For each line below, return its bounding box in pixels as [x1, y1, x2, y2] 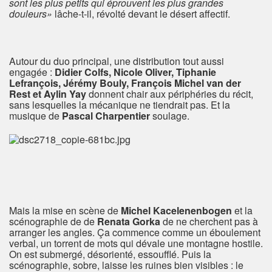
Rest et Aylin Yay [9, 86, 86, 101]
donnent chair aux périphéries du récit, [86, 86, 253, 101]
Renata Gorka [97, 214, 160, 228]
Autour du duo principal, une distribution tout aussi [9, 53, 224, 68]
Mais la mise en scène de [9, 203, 121, 217]
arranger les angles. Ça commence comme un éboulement [9, 225, 260, 239]
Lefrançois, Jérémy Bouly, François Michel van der [9, 75, 241, 90]
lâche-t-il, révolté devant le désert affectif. [52, 6, 230, 21]
